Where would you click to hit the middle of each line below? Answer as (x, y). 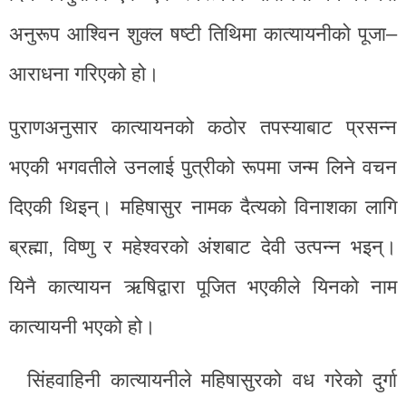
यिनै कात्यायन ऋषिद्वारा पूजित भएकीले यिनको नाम (203, 286)
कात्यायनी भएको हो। (82, 326)
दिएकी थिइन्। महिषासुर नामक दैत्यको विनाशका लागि (203, 207)
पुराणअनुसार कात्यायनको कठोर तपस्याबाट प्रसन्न (203, 127)
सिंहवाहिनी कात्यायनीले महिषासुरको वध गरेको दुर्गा (212, 380)
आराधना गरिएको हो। (84, 73)
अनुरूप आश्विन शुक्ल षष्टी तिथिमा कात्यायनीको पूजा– (203, 34)
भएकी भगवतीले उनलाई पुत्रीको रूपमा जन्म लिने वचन (203, 167)
